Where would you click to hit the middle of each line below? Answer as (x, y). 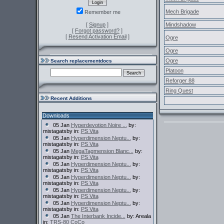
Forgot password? (97, 30)
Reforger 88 (180, 80)
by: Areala (138, 216)
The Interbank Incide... (98, 216)
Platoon (174, 70)
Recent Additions (71, 98)
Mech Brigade (182, 11)
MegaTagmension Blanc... (102, 151)
